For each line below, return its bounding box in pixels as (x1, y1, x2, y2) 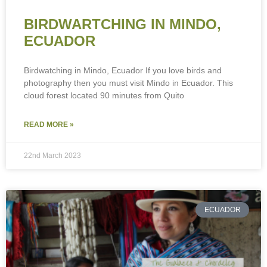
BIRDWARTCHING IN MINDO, (24, 16, 221, 33)
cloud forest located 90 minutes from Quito (24, 91, 184, 101)
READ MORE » (24, 120, 74, 129)
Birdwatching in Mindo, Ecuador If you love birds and (24, 66, 222, 76)
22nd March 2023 (24, 151, 81, 160)
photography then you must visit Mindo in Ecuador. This (24, 78, 233, 88)
